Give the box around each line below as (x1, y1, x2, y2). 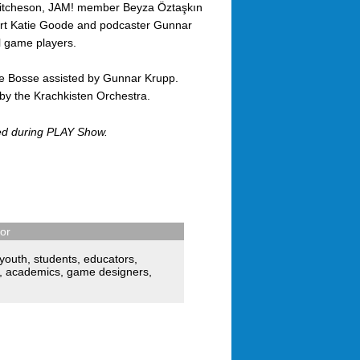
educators (84, 252, 134, 265)
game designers (67, 265, 149, 278)
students (34, 252, 77, 265)
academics (6, 265, 60, 278)
